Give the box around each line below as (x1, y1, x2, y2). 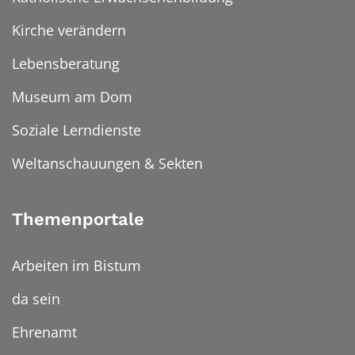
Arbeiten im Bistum (12, 256, 141, 276)
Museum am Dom (12, 87, 132, 107)
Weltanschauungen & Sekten (12, 154, 203, 174)
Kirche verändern (12, 21, 126, 40)
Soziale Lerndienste (12, 120, 141, 140)
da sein (12, 289, 60, 309)
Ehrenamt (12, 323, 77, 342)
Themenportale (12, 209, 144, 230)
